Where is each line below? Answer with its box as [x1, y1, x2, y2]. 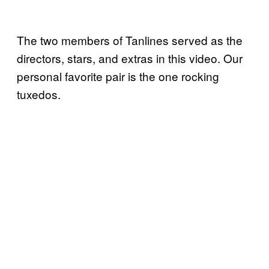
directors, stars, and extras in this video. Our [17, 50, 243, 67]
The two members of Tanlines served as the [17, 32, 243, 49]
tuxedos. [17, 86, 61, 103]
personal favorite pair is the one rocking [17, 68, 219, 85]
